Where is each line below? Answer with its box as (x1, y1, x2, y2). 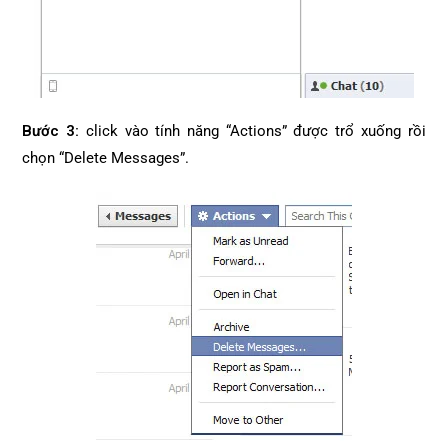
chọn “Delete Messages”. (22, 149, 190, 167)
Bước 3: (22, 122, 80, 140)
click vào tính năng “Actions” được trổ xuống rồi (79, 122, 426, 140)
